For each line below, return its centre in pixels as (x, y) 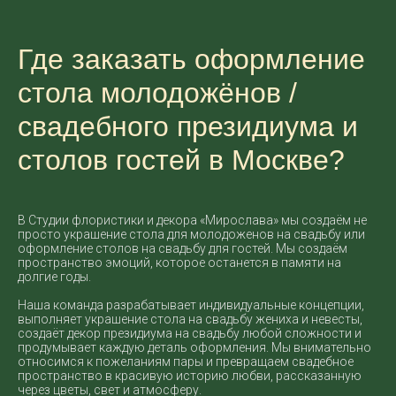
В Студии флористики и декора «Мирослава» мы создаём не (192, 220)
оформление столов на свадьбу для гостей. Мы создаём (183, 248)
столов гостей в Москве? (181, 160)
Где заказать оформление (191, 59)
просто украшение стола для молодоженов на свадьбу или (191, 234)
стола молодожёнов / (157, 93)
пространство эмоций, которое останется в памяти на (179, 263)
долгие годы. (54, 277)
